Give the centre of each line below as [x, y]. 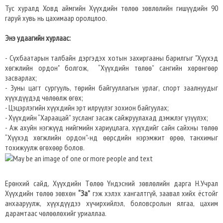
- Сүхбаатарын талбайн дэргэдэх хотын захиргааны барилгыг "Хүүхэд [111, 58]
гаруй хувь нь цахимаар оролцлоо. [56, 18]
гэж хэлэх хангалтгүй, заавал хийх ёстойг [154, 193]
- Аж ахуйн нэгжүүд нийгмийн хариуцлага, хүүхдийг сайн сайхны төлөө [111, 127]
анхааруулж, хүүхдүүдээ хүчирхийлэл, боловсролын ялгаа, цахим [111, 203]
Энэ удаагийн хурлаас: [39, 38]
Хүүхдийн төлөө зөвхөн [42, 193]
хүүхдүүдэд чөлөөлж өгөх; [44, 98]
